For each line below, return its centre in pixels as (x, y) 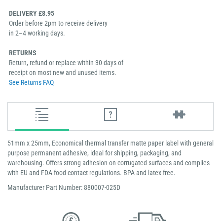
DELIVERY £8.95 (32, 14)
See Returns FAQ (31, 83)
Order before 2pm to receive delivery (58, 23)
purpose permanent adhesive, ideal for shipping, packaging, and (94, 153)
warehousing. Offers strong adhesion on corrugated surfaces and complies (109, 163)
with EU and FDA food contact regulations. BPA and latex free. (92, 173)
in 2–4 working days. (37, 33)
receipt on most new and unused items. (63, 73)
